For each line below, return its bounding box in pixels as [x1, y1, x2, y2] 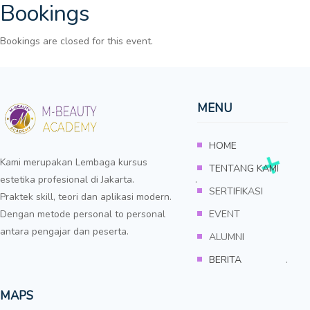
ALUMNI [209, 230, 244, 244]
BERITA [209, 253, 241, 266]
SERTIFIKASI [209, 184, 263, 198]
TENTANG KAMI [209, 161, 279, 175]
